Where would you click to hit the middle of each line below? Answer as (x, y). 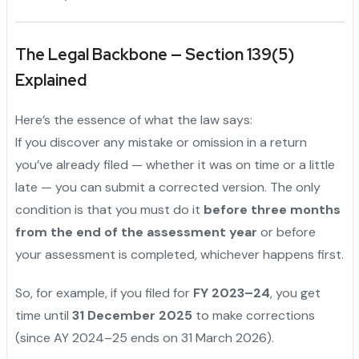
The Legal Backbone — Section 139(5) (154, 55)
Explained (50, 81)
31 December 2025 (132, 316)
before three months (272, 210)
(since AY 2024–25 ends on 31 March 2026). (144, 338)
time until (43, 316)
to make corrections (253, 316)
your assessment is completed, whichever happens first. (179, 255)
